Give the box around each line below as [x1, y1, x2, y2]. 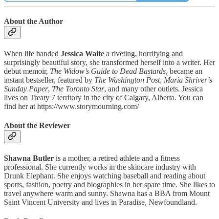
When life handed [4, 49, 61, 58]
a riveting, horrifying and [104, 49, 183, 58]
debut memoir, [4, 67, 50, 76]
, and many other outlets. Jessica [104, 85, 203, 93]
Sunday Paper [4, 85, 48, 93]
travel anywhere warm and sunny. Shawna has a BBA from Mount [4, 189, 210, 197]
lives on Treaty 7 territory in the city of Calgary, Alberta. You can [4, 93, 203, 102]
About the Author [4, 17, 63, 25]
